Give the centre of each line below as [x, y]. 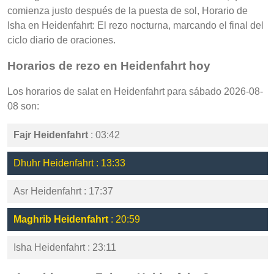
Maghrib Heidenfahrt [61, 219]
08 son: [23, 106]
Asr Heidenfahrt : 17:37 [63, 191]
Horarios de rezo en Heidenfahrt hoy [109, 66]
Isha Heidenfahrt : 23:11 [65, 247]
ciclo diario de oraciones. [61, 40]
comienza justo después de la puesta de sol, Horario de [128, 11]
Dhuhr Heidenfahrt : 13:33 [69, 163]
